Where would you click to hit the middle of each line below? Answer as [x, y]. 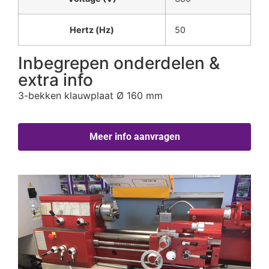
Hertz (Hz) [92, 30]
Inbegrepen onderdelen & [119, 63]
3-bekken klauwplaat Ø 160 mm [90, 96]
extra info [56, 80]
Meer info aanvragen [134, 137]
